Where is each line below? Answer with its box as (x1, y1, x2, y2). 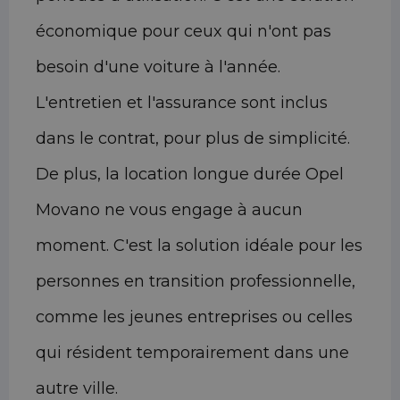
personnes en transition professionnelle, (36, 271, 355, 292)
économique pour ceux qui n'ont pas (36, 21, 331, 42)
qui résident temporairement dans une (36, 343, 349, 363)
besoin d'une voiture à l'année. (36, 57, 280, 78)
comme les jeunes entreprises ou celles (36, 307, 353, 328)
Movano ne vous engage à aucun (36, 200, 303, 221)
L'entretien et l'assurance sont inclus (36, 93, 328, 113)
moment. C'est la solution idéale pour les (36, 236, 362, 256)
